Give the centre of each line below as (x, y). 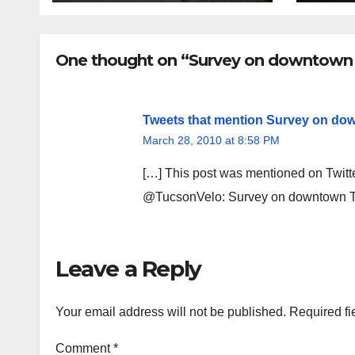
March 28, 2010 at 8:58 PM (211, 140)
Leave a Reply (128, 268)
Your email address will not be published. (171, 312)
